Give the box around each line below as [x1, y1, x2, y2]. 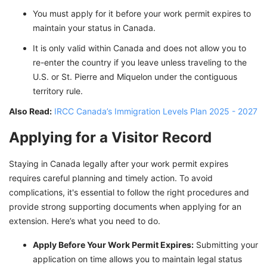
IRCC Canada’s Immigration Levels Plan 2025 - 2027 [54, 106, 257, 117]
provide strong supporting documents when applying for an [9, 201, 241, 212]
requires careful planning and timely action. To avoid [9, 173, 213, 184]
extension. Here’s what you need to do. [9, 216, 160, 226]
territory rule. [33, 86, 83, 97]
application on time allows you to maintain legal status [33, 254, 242, 265]
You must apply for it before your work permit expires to [33, 8, 251, 19]
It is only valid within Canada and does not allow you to [33, 43, 246, 54]
